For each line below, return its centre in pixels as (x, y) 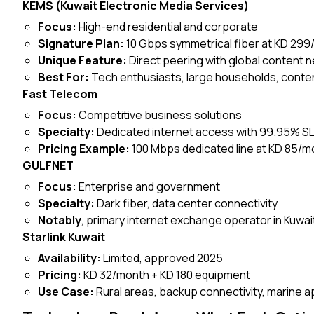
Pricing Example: (84, 149)
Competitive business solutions (159, 115)
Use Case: (66, 292)
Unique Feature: (83, 60)
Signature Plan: (81, 43)
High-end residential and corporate (168, 27)
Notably (60, 220)
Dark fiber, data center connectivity (186, 203)
